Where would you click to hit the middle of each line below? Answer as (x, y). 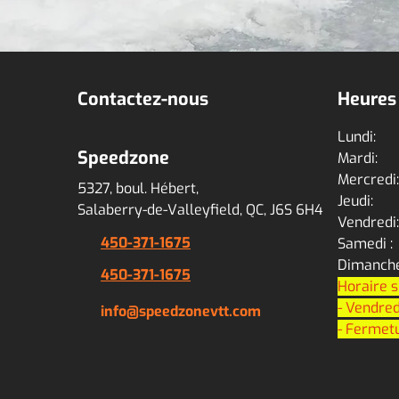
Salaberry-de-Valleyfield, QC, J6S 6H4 (200, 210)
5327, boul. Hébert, (138, 188)
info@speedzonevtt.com (181, 311)
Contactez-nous (143, 99)
